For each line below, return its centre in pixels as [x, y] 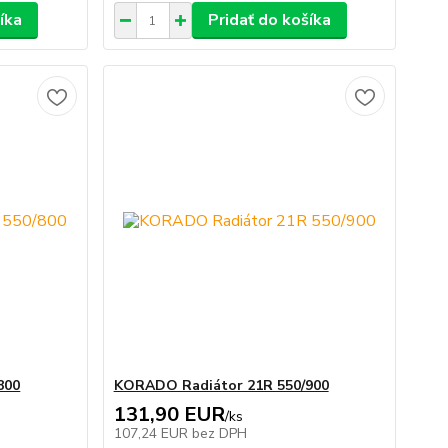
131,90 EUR [169, 414]
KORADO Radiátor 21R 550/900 [221, 385]
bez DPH [219, 433]
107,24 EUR [152, 433]
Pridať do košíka [269, 20]
